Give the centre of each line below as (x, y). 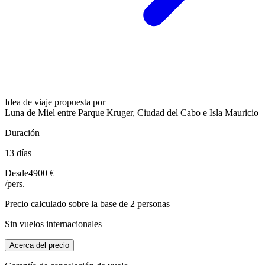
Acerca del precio (39, 245)
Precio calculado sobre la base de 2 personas (87, 203)
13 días (18, 153)
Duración (22, 132)
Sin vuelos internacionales (53, 224)
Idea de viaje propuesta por (55, 102)
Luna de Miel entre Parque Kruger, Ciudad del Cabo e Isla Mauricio (132, 112)
